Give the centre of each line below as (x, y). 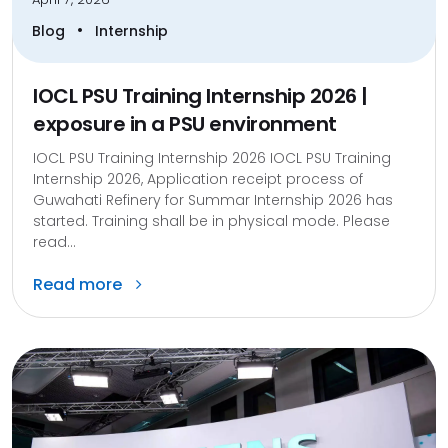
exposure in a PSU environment (185, 123)
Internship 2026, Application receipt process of (198, 178)
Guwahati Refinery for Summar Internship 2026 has (213, 199)
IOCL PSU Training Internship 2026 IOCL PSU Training (212, 157)
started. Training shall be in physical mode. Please (211, 220)
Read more (79, 284)
